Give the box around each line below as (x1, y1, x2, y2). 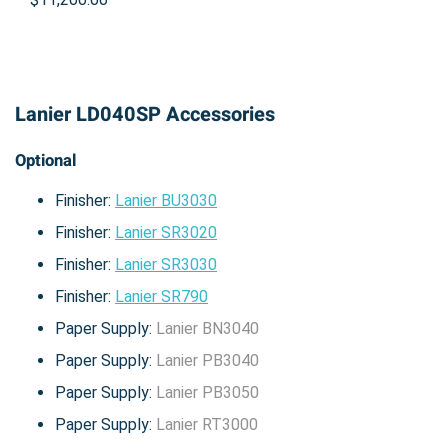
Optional (15, 148, 76, 173)
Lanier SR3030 (115, 254, 217, 274)
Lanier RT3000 (156, 414, 258, 434)
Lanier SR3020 (115, 222, 217, 242)
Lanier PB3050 (156, 382, 259, 402)
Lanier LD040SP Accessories (15, 99, 275, 129)
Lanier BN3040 (156, 318, 259, 338)
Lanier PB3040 (156, 350, 259, 370)
